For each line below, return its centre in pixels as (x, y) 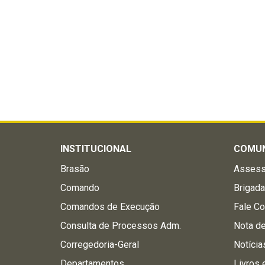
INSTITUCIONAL (96, 149)
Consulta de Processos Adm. (121, 226)
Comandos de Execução (110, 207)
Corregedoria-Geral (100, 245)
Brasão (75, 169)
